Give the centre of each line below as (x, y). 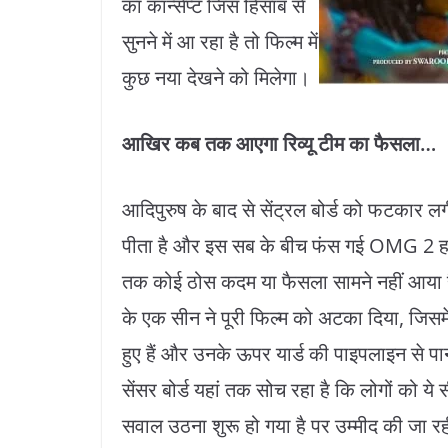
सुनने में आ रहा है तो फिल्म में (220, 42)
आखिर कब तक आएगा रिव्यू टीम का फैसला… (279, 144)
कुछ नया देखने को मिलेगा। (216, 78)
